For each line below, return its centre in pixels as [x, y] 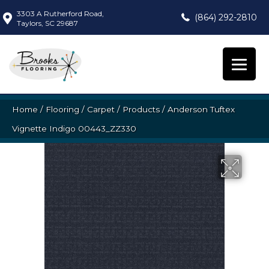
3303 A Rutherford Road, [60, 14]
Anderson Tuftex [201, 110]
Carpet [101, 110]
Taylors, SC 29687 [47, 23]
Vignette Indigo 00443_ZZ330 [74, 129]
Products [141, 110]
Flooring [62, 110]
